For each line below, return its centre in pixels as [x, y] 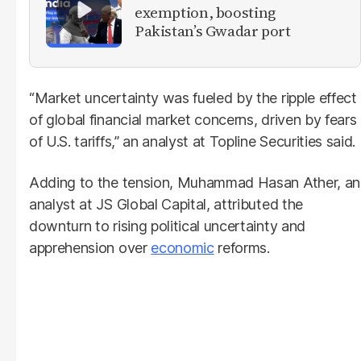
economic [183, 247]
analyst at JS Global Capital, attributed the [166, 204]
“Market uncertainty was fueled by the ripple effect [193, 98]
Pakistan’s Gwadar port [213, 31]
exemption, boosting [205, 12]
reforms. [242, 247]
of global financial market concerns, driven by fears [193, 119]
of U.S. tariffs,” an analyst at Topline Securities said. [193, 141]
